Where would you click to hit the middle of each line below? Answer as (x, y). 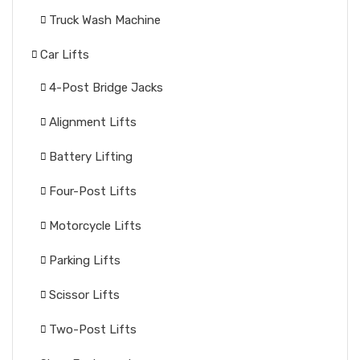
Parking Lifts (85, 260)
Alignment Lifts (93, 122)
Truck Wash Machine (105, 20)
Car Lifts (65, 55)
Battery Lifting (91, 157)
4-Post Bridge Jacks (106, 88)
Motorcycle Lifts (95, 226)
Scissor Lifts (84, 295)
